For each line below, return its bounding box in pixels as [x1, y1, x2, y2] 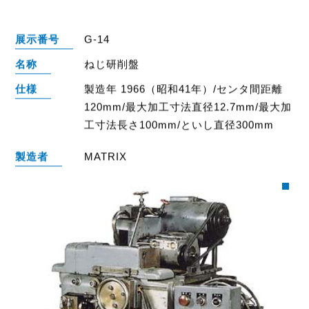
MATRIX [84, 150, 128, 162]
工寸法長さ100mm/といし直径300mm [84, 118, 275, 130]
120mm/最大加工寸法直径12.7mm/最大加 [84, 100, 292, 112]
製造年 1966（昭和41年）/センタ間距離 [84, 82, 283, 94]
